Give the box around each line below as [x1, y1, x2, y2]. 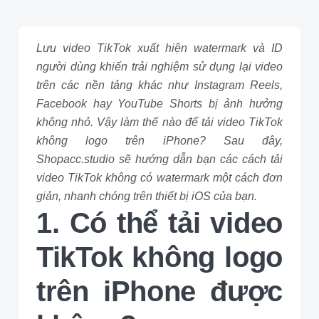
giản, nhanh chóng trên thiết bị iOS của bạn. [36, 190, 257, 202]
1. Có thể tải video [36, 207, 283, 239]
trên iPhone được [36, 276, 283, 307]
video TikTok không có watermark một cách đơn [36, 172, 283, 184]
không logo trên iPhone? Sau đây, [36, 135, 283, 147]
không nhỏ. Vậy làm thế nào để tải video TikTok [36, 116, 283, 128]
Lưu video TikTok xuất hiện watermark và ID [36, 42, 283, 54]
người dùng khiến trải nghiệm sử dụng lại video [36, 61, 283, 73]
